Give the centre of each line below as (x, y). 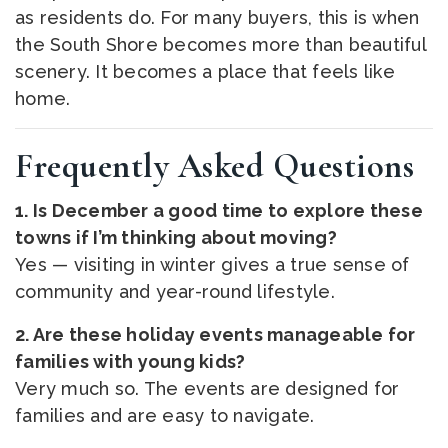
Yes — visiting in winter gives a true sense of (212, 264)
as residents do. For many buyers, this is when (217, 17)
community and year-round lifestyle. (175, 291)
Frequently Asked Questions (214, 166)
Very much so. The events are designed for (207, 388)
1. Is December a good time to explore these (219, 210)
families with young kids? (130, 361)
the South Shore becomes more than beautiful (220, 44)
